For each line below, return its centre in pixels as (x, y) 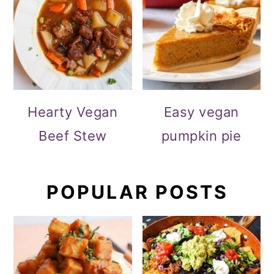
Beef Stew (73, 135)
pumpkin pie (201, 135)
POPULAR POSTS (137, 192)
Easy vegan (201, 112)
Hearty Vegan (73, 112)
